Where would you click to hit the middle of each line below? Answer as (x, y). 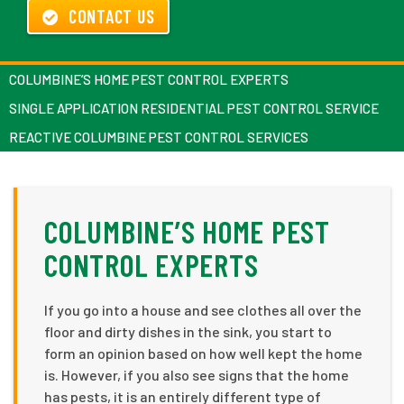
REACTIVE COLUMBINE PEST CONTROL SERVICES (159, 138)
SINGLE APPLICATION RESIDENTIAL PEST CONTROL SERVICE (194, 109)
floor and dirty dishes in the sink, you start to (188, 332)
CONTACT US (111, 17)
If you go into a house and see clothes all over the (203, 310)
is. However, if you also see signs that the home (197, 375)
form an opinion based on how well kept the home (203, 353)
